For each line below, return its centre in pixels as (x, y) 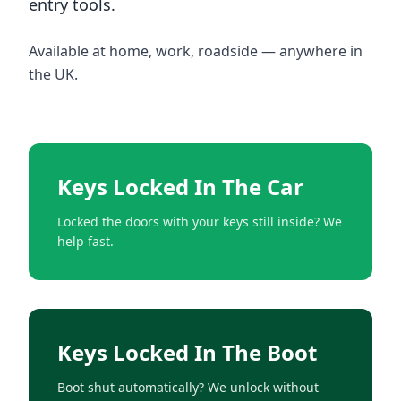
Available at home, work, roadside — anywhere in (196, 51)
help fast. (85, 241)
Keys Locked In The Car (180, 186)
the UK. (53, 74)
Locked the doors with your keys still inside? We (200, 221)
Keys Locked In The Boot (187, 352)
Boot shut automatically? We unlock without (188, 387)
